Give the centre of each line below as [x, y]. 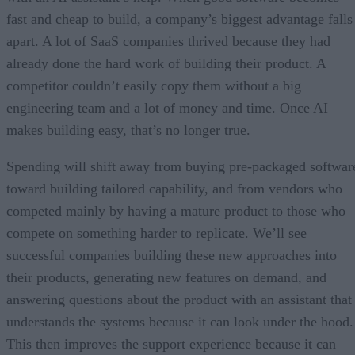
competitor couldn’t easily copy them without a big [154, 85]
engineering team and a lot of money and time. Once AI [167, 107]
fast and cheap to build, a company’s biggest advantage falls [179, 19]
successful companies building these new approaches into [172, 255]
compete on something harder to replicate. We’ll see [157, 233]
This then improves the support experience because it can [171, 344]
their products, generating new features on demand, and [166, 277]
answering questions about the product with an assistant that [179, 299]
